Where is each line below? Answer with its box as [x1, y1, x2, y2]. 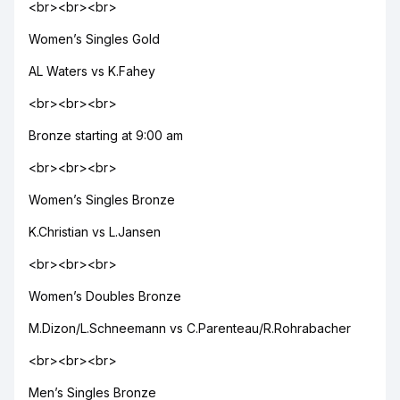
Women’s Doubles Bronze [29, 288, 181, 304]
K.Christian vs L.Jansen [29, 224, 161, 239]
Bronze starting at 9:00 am [29, 128, 183, 143]
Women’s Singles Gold [29, 31, 160, 46]
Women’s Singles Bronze [29, 192, 175, 207]
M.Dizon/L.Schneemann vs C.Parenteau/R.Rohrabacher [29, 321, 351, 336]
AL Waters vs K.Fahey [29, 63, 155, 79]
